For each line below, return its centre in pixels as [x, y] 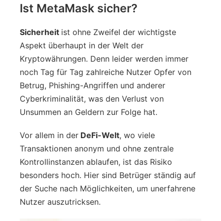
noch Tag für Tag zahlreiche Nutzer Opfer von [106, 72]
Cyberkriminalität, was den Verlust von [92, 98]
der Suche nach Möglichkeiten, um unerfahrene [108, 188]
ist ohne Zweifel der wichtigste [119, 32]
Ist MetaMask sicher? [79, 8]
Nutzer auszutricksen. [61, 202]
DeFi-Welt [99, 135]
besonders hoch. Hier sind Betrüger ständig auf [108, 175]
